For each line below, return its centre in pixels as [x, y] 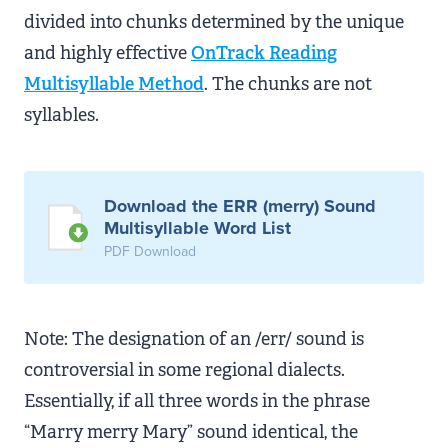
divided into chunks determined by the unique [214, 22]
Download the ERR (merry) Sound [240, 206]
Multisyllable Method [114, 84]
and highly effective [107, 53]
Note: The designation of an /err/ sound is [194, 339]
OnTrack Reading [264, 53]
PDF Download [150, 251]
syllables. [61, 115]
